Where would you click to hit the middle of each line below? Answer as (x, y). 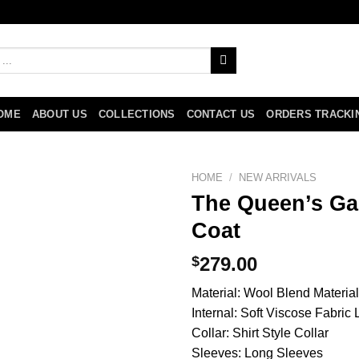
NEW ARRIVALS (278, 177)
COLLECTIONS (137, 114)
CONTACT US (221, 114)
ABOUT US (59, 114)
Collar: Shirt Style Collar (260, 333)
